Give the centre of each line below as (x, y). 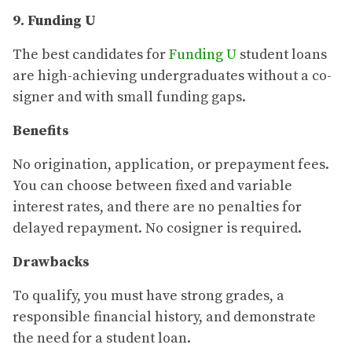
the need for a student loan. (102, 339)
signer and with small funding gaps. (129, 97)
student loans (282, 55)
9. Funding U (54, 21)
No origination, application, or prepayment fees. (171, 165)
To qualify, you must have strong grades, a (148, 296)
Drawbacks (51, 262)
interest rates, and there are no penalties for (157, 207)
